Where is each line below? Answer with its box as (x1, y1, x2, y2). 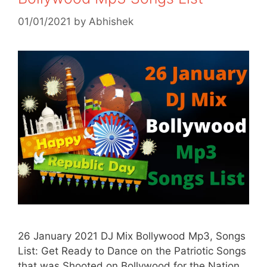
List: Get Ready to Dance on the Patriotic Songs (18, 245, 246, 257)
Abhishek (89, 15, 133, 27)
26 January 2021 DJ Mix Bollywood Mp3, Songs (18, 230, 246, 243)
